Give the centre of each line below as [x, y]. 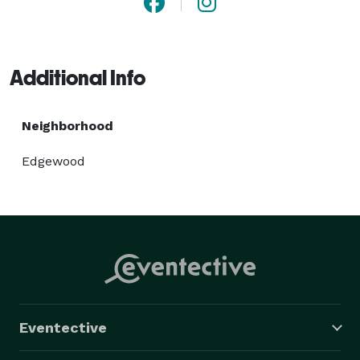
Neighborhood [67, 125]
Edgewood [53, 161]
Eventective [63, 327]
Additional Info [78, 78]
